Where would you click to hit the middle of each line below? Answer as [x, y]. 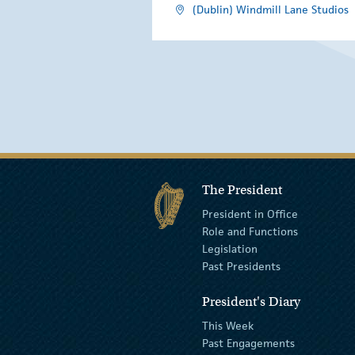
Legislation [230, 249]
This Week [228, 326]
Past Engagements [249, 344]
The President [242, 191]
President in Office [250, 214]
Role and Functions [250, 232]
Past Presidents [242, 267]
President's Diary [252, 302]
